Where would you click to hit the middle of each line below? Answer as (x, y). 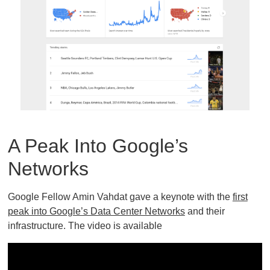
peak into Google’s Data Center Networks (96, 211)
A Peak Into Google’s (98, 146)
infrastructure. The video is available (85, 225)
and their (205, 211)
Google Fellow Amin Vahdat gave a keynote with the (120, 196)
